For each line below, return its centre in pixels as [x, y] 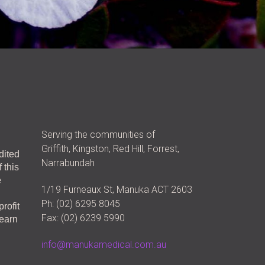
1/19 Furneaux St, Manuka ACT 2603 [117, 190]
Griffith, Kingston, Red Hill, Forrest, [110, 149]
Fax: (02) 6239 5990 [83, 218]
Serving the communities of [98, 135]
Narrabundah [68, 163]
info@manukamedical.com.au [104, 245]
